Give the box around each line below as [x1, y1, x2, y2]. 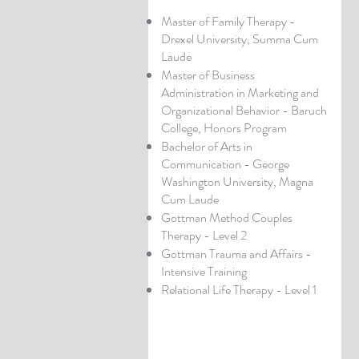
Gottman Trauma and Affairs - [160, 244, 312, 263]
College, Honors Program [160, 119, 287, 137]
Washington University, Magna [160, 172, 313, 191]
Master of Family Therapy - [160, 12, 296, 30]
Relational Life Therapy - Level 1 [160, 280, 317, 299]
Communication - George [160, 155, 289, 173]
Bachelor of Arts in [160, 137, 252, 155]
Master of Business [160, 66, 255, 84]
